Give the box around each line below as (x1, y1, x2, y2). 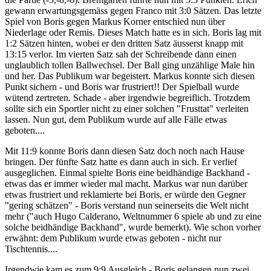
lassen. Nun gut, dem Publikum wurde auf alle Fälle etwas (5, 114, 227, 125)
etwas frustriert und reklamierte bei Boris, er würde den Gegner (5, 189, 246, 200)
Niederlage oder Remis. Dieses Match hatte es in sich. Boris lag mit (5, 27, 261, 38)
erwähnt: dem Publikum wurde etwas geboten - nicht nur (5, 233, 221, 244)
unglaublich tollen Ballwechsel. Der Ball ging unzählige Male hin (5, 60, 255, 71)
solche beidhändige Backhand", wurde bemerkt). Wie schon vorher (5, 222, 261, 233)
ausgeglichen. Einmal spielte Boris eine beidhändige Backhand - (5, 168, 250, 178)
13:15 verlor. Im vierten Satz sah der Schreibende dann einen (5, 49, 237, 60)
